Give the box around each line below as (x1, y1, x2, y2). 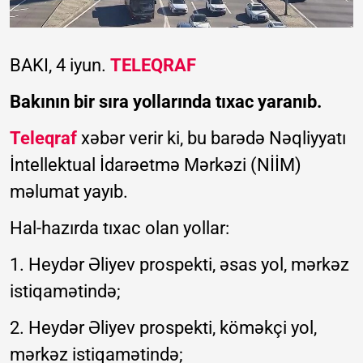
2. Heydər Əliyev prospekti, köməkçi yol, (10, 317, 317, 338)
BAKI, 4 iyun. (10, 54, 110, 75)
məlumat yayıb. (10, 181, 128, 202)
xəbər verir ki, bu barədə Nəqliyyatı (77, 127, 346, 148)
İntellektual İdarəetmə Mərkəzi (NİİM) (10, 154, 301, 175)
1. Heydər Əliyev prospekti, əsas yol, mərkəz (10, 254, 349, 275)
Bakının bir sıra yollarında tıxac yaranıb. (10, 91, 322, 112)
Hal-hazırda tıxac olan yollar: (10, 217, 229, 238)
